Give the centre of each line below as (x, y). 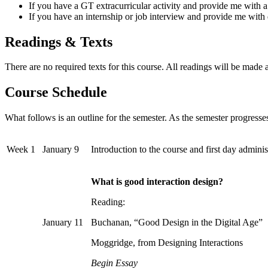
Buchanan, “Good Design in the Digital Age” (177, 223)
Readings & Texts (59, 42)
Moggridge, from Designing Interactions (167, 243)
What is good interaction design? (157, 182)
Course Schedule (56, 92)
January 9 (61, 150)
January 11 (63, 223)
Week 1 (21, 150)
